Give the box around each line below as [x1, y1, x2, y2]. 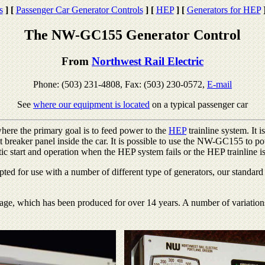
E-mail [207, 79, 232, 89]
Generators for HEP [186, 5, 261, 15]
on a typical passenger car [150, 99, 248, 109]
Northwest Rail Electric [92, 54, 203, 67]
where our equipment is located [33, 99, 150, 109]
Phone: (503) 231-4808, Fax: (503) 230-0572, [33, 79, 207, 89]
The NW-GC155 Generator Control [24, 27, 241, 43]
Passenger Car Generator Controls [15, 5, 143, 15]
